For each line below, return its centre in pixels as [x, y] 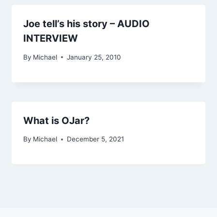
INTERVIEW [51, 38]
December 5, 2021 [96, 139]
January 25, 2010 [94, 57]
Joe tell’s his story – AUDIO [86, 23]
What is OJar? [56, 120]
